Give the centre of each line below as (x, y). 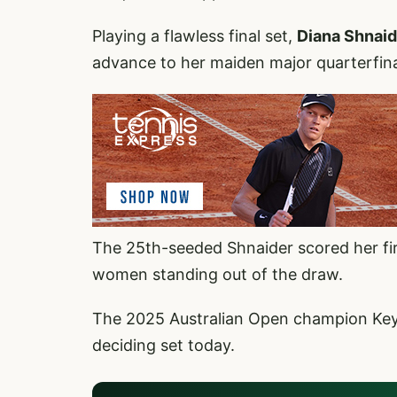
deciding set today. (163, 345)
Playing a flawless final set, (195, 36)
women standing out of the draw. (218, 274)
